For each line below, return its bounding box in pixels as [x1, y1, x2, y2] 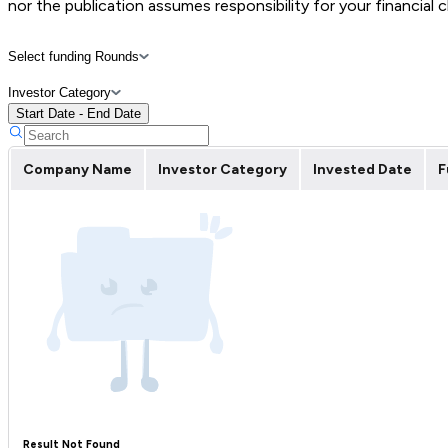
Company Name [23, 160, 132, 178]
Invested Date [313, 160, 412, 178]
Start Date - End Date [16, 105, 141, 121]
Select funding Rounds [8, 48, 139, 64]
